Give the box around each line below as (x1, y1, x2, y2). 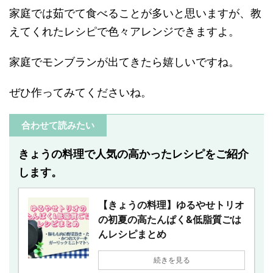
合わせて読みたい (21, 119, 94, 131)
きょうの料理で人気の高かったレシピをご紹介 (18, 147, 249, 160)
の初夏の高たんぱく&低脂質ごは (98, 213, 241, 225)
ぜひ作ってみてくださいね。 (9, 85, 152, 99)
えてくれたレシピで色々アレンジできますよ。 (9, 24, 239, 38)
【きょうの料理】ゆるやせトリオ (98, 198, 244, 211)
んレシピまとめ (98, 227, 166, 240)
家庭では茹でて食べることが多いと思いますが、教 (9, 6, 261, 19)
